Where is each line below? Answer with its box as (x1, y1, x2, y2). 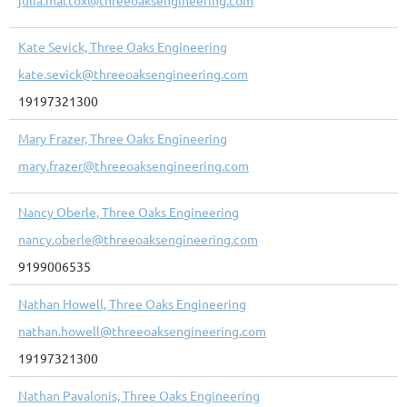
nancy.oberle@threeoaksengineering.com (18, 230, 258, 247)
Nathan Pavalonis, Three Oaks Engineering (18, 386, 260, 403)
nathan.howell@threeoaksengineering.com (18, 322, 266, 339)
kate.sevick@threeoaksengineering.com (18, 65, 248, 82)
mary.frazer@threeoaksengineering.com (18, 156, 249, 174)
